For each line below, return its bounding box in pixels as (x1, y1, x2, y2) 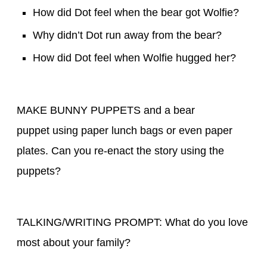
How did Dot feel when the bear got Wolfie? (33, 6, 239, 18)
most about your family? (17, 236, 131, 249)
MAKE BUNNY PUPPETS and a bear (17, 104, 195, 116)
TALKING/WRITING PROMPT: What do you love (17, 216, 248, 228)
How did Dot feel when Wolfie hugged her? (33, 51, 236, 64)
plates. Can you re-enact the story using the (17, 144, 224, 157)
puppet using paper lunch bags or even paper (17, 124, 232, 136)
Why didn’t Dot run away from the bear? (33, 29, 222, 41)
